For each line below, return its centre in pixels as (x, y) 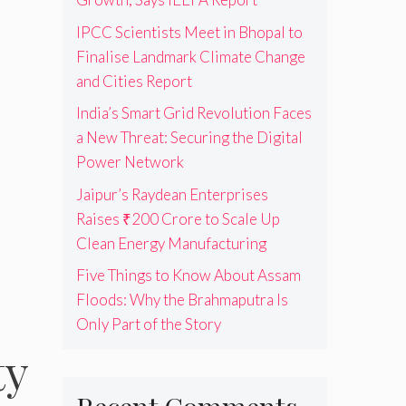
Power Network (130, 162)
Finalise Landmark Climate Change (190, 56)
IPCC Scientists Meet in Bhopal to (189, 32)
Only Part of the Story (148, 324)
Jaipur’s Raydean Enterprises (172, 194)
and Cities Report (134, 81)
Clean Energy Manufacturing (171, 243)
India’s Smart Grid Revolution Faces (193, 113)
